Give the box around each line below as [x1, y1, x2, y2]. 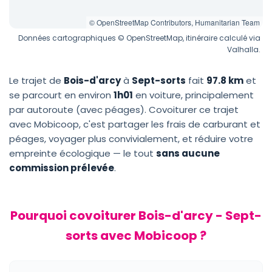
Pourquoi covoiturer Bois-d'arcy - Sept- [10, 207, 262, 224]
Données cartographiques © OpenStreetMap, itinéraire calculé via [18, 33, 260, 43]
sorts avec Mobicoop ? [66, 227, 206, 244]
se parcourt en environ [9, 89, 114, 101]
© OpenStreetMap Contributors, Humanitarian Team [89, 17, 260, 27]
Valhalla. [227, 44, 260, 55]
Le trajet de [9, 74, 64, 87]
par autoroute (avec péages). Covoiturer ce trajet [9, 103, 239, 116]
